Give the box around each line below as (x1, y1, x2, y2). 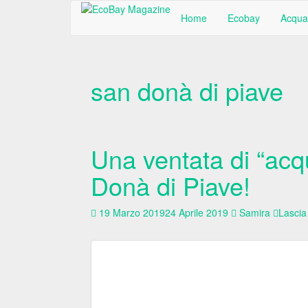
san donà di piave (91, 73, 283, 108)
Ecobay (228, 11, 260, 25)
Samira (239, 206, 270, 219)
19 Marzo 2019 (99, 206, 165, 219)
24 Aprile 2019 (165, 206, 228, 219)
